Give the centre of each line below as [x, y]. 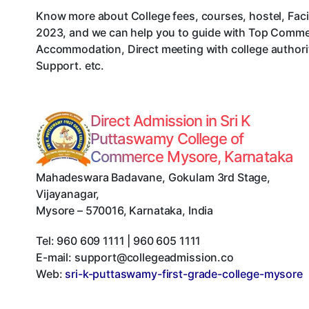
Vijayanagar [66, 194]
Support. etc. [70, 66]
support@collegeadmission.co [154, 258]
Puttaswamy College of [167, 139]
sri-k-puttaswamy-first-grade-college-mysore [184, 274]
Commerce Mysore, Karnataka [191, 157]
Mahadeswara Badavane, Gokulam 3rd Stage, [153, 178]
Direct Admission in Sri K [170, 121]
